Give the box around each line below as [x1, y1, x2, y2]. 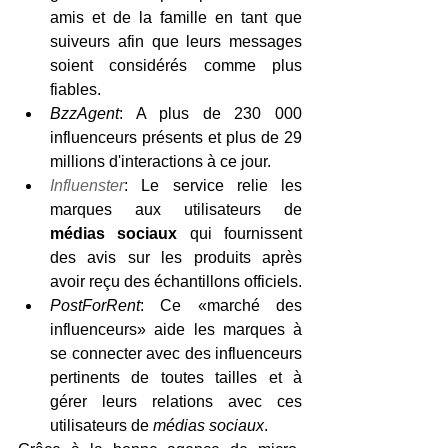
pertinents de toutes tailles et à [50, 369, 302, 386]
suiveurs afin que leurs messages [50, 33, 302, 50]
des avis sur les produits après [50, 249, 302, 266]
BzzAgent [50, 105, 119, 122]
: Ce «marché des [140, 297, 302, 314]
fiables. [50, 81, 101, 98]
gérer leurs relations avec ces [50, 393, 302, 410]
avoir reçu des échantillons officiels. [50, 273, 302, 290]
